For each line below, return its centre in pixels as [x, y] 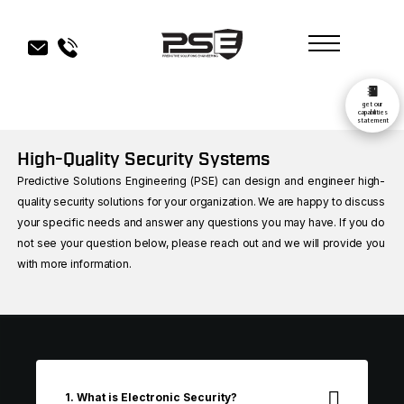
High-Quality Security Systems [143, 160]
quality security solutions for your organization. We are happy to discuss [201, 202]
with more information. [76, 264]
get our [372, 105]
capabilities [372, 113]
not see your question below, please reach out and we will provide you [201, 243]
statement [372, 121]
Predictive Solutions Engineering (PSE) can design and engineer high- [201, 181]
